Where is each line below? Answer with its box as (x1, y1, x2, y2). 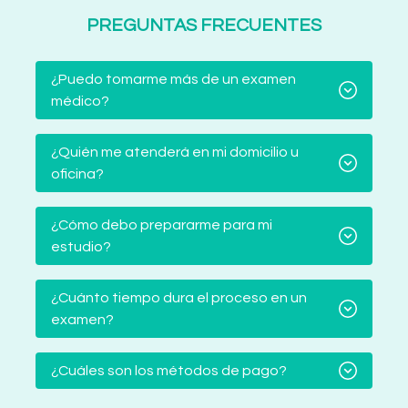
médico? (51, 94, 109, 109)
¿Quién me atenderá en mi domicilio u (51, 145, 299, 160)
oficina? (51, 167, 104, 182)
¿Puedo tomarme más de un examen (51, 72, 296, 87)
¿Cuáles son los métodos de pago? (51, 363, 287, 379)
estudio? (51, 240, 111, 255)
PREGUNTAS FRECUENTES (87, 16, 321, 36)
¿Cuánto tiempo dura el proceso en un (51, 291, 307, 306)
